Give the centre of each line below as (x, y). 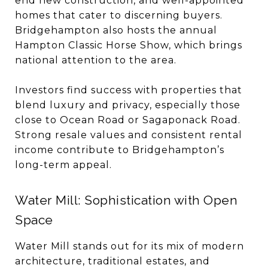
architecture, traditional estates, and (112, 261)
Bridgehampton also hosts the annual (116, 30)
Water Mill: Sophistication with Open (126, 200)
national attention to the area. (96, 60)
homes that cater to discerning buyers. (119, 15)
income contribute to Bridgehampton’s (120, 150)
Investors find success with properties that (129, 90)
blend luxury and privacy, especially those (128, 105)
